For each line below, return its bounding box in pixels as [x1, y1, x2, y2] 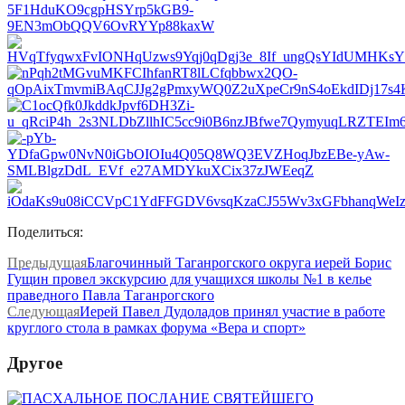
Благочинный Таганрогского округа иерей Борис [87, 255, 391, 271]
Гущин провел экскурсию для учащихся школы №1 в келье [7, 271, 372, 287]
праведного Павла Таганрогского [7, 287, 214, 304]
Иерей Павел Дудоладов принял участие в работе [80, 304, 385, 320]
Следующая [7, 304, 80, 320]
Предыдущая [7, 255, 87, 271]
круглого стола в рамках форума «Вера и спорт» [7, 320, 306, 336]
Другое [7, 353, 62, 373]
